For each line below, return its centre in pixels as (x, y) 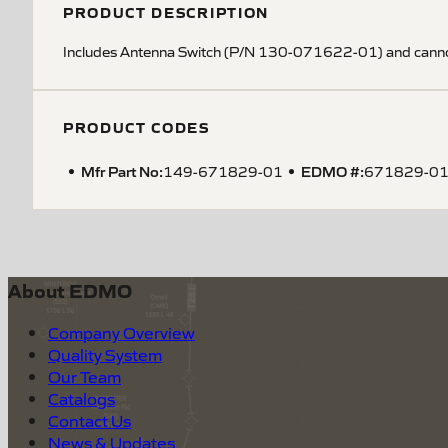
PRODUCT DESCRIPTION (166, 12)
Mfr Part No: (122, 170)
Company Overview (121, 332)
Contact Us (89, 420)
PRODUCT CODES (136, 127)
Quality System (105, 354)
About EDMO (70, 289)
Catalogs (81, 398)
